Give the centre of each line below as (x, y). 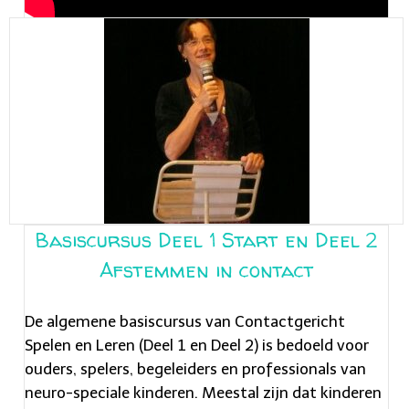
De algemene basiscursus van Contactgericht (185, 321)
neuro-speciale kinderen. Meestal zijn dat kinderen (203, 392)
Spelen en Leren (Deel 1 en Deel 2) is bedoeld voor (197, 345)
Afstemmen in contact (206, 271)
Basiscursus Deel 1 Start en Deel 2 (206, 241)
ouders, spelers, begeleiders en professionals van (195, 368)
